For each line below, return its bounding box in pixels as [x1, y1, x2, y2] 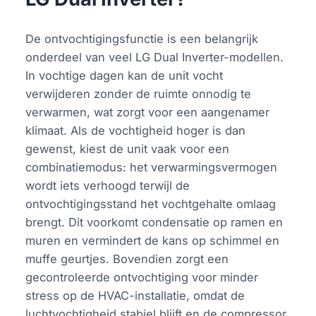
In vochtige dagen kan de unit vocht [25, 68, 224, 83]
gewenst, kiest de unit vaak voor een [25, 141, 230, 156]
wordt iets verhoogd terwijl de [25, 178, 190, 193]
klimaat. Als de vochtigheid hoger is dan [25, 123, 246, 138]
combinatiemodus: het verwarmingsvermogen [25, 159, 278, 174]
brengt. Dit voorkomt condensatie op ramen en [25, 214, 284, 229]
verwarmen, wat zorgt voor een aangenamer [25, 104, 270, 119]
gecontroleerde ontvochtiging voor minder [25, 269, 259, 284]
